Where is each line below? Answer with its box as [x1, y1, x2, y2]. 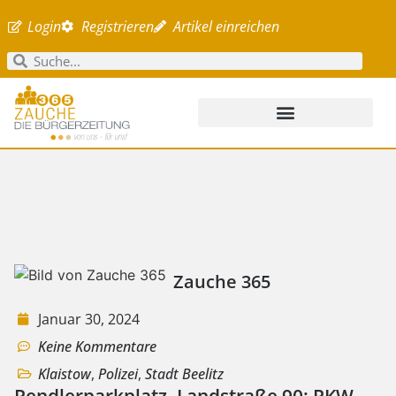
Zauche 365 [173, 269, 270, 293]
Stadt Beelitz [145, 364, 224, 385]
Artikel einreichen [173, 16, 280, 36]
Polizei [98, 364, 138, 385]
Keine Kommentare [38, 337, 156, 357]
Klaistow [38, 364, 91, 385]
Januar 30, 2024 [38, 309, 140, 330]
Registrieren [80, 16, 154, 36]
